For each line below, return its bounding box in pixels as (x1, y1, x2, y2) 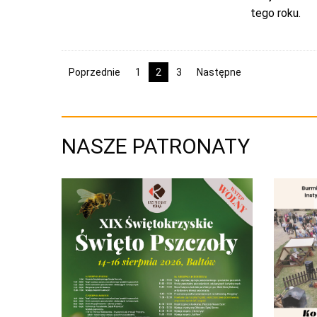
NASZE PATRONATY (62, 134, 250, 158)
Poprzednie (69, 67, 120, 78)
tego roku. (250, 6, 301, 20)
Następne (197, 67, 241, 78)
